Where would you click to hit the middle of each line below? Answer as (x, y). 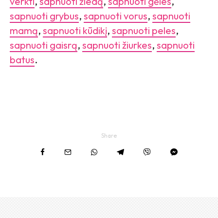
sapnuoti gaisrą (44, 45)
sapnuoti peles (144, 31)
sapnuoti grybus (44, 16)
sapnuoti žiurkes (117, 45)
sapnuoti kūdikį (75, 31)
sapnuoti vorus (116, 16)
